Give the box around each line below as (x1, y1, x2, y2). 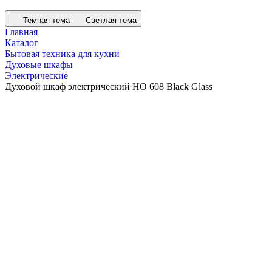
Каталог (5, 38, 38, 48)
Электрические (5, 70, 68, 81)
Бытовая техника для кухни (5, 49, 120, 59)
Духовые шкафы (5, 59, 73, 70)
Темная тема (23, 16, 70, 25)
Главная (5, 27, 38, 37)
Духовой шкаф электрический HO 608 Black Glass (5, 81, 212, 92)
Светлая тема (86, 16, 137, 25)
